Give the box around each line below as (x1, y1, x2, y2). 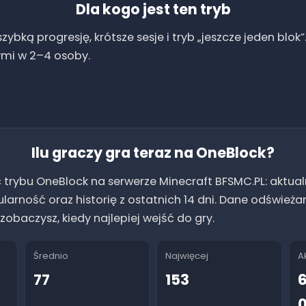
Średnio (33, 249, 68, 262)
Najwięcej (165, 249, 208, 262)
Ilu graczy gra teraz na (31, 143, 196, 163)
